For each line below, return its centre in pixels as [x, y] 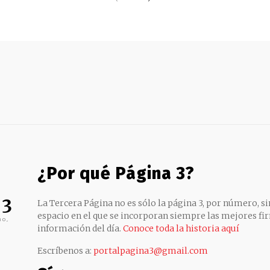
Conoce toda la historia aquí [181, 228]
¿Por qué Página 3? [116, 173]
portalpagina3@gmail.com [151, 250]
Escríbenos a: [65, 250]
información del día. [80, 228]
